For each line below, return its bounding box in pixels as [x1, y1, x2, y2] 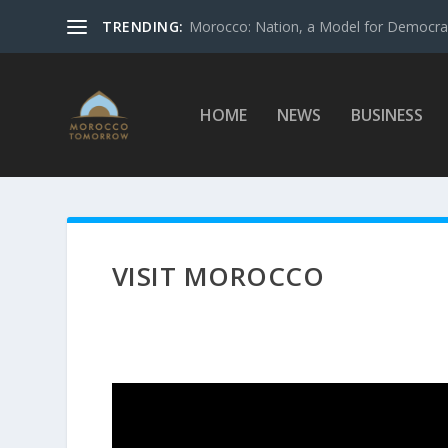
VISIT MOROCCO [111, 258, 325, 294]
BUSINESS [350, 104, 423, 126]
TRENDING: [102, 16, 184, 36]
